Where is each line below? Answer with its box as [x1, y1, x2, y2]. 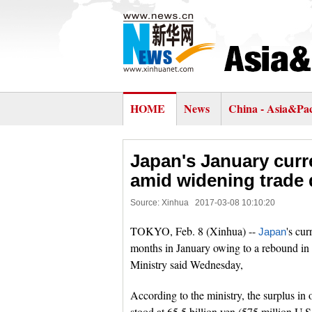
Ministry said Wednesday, [130, 257, 243, 272]
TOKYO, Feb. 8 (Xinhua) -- [130, 224, 258, 238]
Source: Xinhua [130, 198, 189, 208]
